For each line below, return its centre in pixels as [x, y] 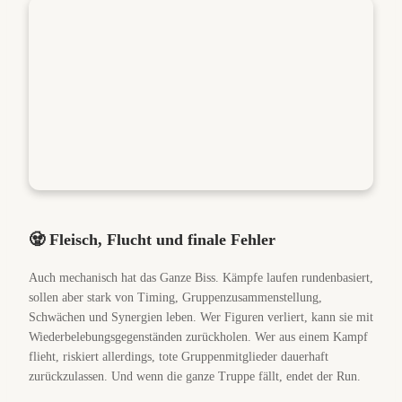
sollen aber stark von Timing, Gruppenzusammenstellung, [175, 297]
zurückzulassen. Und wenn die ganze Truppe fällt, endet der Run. [195, 376]
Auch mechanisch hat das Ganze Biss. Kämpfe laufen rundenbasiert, [201, 278]
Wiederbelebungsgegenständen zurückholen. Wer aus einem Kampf [198, 337]
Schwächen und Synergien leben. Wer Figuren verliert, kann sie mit [201, 317]
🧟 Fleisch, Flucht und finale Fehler [152, 240]
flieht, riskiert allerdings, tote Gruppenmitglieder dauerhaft [179, 357]
